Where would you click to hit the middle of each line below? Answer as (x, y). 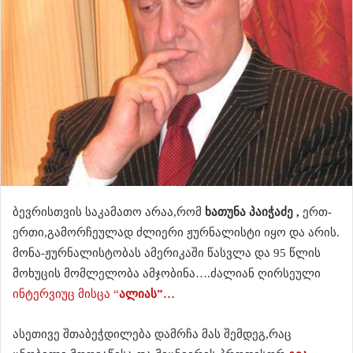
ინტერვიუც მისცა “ (66, 294)
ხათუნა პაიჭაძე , (252, 212)
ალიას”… (147, 294)
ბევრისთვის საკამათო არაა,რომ (109, 212)
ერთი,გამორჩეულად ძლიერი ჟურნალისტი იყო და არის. (176, 232)
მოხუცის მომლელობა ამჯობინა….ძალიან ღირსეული (167, 273)
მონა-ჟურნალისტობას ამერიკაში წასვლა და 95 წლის (167, 253)
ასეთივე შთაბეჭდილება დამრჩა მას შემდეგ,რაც (152, 334)
